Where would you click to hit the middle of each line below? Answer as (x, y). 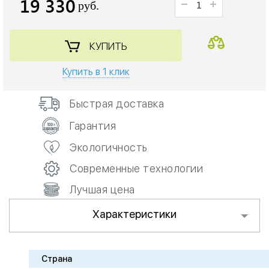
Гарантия (93, 125)
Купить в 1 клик (96, 72)
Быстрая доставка (117, 104)
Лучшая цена (102, 190)
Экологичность (109, 148)
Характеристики (134, 214)
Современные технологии (136, 169)
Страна (57, 259)
